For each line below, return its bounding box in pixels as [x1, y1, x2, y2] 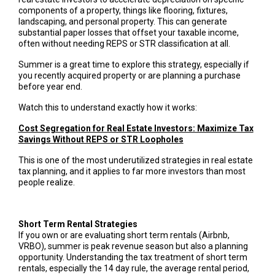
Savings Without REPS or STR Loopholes [18, 134, 184, 144]
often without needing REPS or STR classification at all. [18, 38, 230, 48]
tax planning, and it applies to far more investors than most [18, 166, 246, 176]
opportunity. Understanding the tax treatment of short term [18, 252, 247, 262]
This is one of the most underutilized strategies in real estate [18, 155, 253, 165]
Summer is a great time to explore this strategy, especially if [18, 59, 249, 69]
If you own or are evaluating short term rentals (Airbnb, [18, 230, 230, 240]
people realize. [18, 177, 75, 187]
